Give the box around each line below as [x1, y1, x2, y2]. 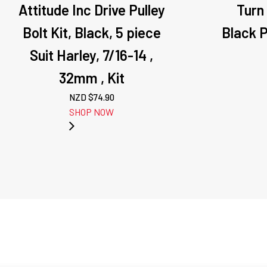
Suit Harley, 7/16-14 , [30, 46, 154, 64]
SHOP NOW [69, 106, 114, 117]
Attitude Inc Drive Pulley [18, 1, 165, 18]
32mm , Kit [58, 69, 125, 86]
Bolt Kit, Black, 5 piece [22, 24, 161, 41]
